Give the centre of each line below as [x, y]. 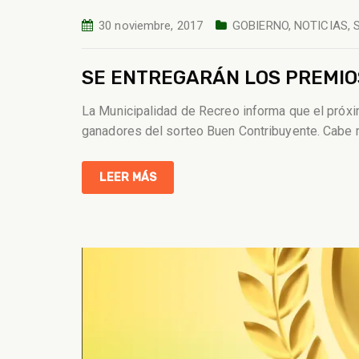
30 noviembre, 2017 [151, 26]
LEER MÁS [128, 177]
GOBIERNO [260, 26]
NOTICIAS [321, 26]
